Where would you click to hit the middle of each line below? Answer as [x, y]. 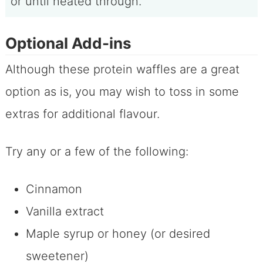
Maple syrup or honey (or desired [118, 234]
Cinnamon [54, 189]
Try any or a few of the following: [97, 152]
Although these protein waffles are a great [122, 70]
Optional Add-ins [68, 43]
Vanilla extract [65, 212]
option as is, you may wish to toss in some [122, 92]
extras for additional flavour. [82, 114]
